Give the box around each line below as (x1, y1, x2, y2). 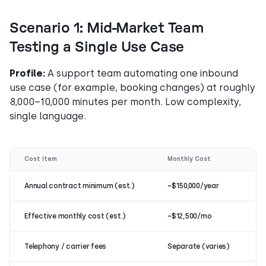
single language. (9, 110, 86, 122)
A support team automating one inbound (45, 67, 238, 79)
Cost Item (24, 155, 57, 162)
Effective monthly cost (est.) (24, 211, 126, 220)
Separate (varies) (167, 242, 230, 251)
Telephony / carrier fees (24, 242, 107, 251)
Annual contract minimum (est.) (24, 181, 135, 190)
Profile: (9, 67, 45, 79)
